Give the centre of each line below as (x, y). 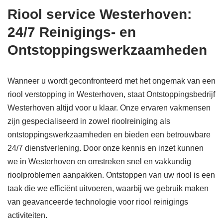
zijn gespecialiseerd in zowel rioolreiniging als (89, 121)
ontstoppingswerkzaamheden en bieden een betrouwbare (109, 135)
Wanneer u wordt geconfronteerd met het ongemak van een (111, 81)
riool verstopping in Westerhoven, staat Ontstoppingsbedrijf (111, 95)
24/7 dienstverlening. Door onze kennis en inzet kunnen (106, 148)
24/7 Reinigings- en (72, 32)
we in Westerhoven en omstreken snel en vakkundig (99, 162)
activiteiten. (27, 216)
